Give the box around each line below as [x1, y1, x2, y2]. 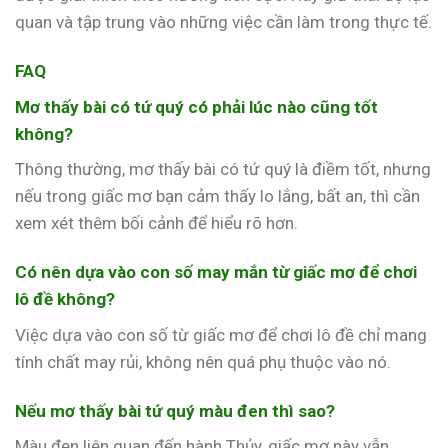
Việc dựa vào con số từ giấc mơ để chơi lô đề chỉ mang [15, 324, 427, 345]
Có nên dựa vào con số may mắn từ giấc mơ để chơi [15, 262, 417, 283]
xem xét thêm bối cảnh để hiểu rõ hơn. [15, 213, 298, 233]
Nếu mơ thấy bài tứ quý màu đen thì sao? [15, 400, 335, 421]
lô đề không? [15, 289, 115, 310]
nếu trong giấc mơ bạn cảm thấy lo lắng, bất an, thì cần [15, 186, 420, 206]
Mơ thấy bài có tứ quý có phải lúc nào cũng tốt [15, 96, 378, 117]
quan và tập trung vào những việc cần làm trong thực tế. [15, 11, 432, 32]
